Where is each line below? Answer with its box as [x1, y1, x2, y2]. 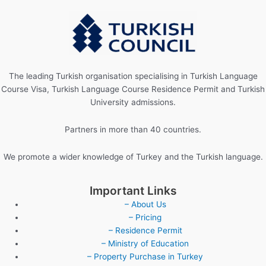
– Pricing [129, 213, 162, 223]
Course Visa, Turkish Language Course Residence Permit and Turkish [1, 84, 265, 94]
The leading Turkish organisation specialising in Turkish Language [8, 71, 258, 81]
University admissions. [90, 97, 176, 107]
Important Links [89, 183, 177, 198]
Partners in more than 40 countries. [65, 125, 201, 135]
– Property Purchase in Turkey [87, 252, 204, 262]
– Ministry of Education [102, 239, 189, 249]
